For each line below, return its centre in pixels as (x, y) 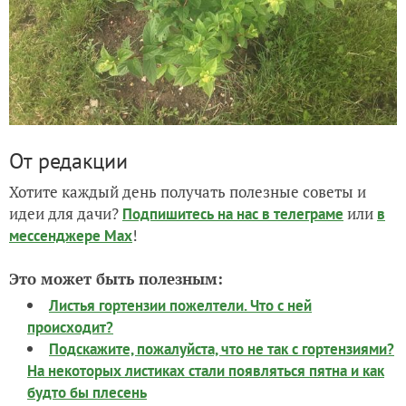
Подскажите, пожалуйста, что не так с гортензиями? (222, 349)
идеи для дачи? (66, 213)
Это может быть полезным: (116, 279)
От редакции (68, 161)
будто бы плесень (87, 392)
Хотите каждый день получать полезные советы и (188, 192)
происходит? (70, 327)
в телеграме (303, 214)
